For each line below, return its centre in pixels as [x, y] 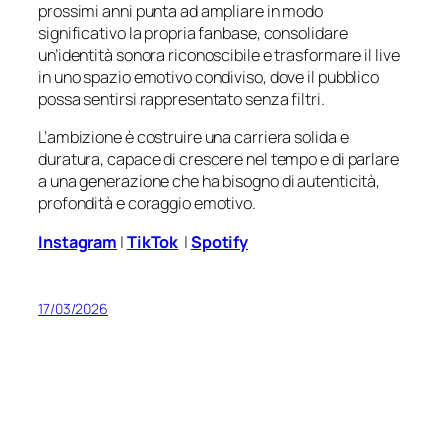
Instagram [78, 241]
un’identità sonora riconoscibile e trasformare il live [219, 55]
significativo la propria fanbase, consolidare [193, 33]
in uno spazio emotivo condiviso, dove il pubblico [209, 77]
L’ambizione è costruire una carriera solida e [193, 137]
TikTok [152, 241]
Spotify [219, 241]
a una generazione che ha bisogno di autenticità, [209, 181]
